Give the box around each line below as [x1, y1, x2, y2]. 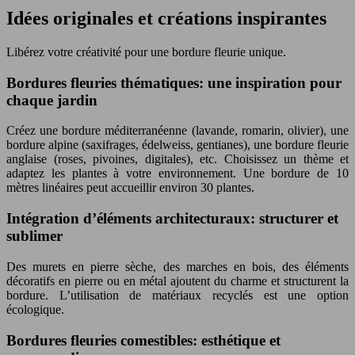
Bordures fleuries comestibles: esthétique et [6, 331, 281, 349]
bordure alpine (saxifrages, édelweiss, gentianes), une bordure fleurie [6, 138, 349, 152]
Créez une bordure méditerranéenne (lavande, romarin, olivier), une [6, 124, 349, 138]
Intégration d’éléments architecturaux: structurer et [6, 210, 338, 227]
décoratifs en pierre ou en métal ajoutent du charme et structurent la [6, 273, 349, 288]
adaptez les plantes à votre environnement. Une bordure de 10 [6, 166, 349, 181]
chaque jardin [6, 91, 97, 109]
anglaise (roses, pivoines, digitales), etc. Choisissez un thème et [6, 152, 349, 166]
